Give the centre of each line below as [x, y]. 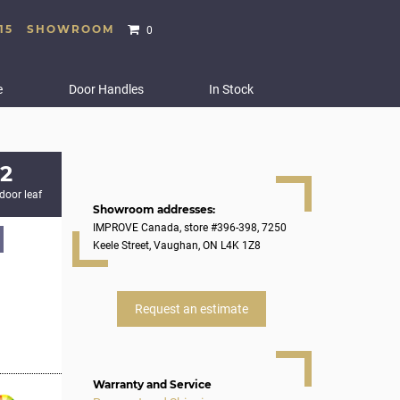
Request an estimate [192, 309]
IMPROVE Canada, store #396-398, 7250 [189, 228]
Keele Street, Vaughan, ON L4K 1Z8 [176, 246]
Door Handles [106, 89]
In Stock [232, 89]
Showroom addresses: [154, 209]
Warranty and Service [152, 384]
